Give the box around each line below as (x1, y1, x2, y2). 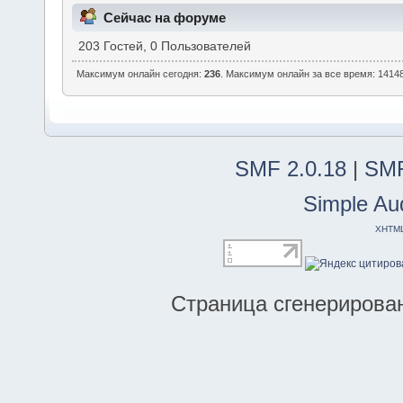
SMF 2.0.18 (235, 156, 346, 181)
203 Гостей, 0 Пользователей (77, 40, 251, 54)
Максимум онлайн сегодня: (76, 68, 205, 80)
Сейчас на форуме (103, 10, 226, 26)
